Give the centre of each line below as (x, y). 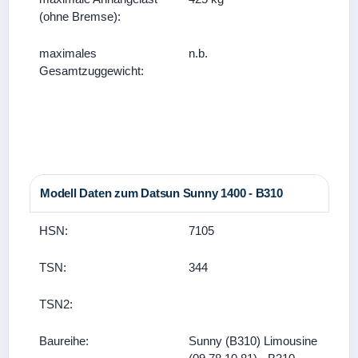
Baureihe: (64, 341)
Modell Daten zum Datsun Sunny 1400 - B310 (161, 193)
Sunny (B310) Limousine (253, 341)
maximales (68, 53)
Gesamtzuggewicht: (91, 71)
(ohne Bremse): (80, 16)
